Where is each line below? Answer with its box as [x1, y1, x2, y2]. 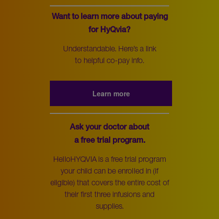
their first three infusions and [65, 189, 154, 199]
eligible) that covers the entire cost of [50, 177, 169, 187]
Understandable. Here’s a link [63, 43, 156, 53]
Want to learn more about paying [51, 13, 168, 22]
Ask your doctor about [70, 124, 149, 132]
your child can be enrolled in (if [61, 165, 158, 175]
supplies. [95, 200, 124, 211]
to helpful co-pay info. [75, 55, 144, 65]
